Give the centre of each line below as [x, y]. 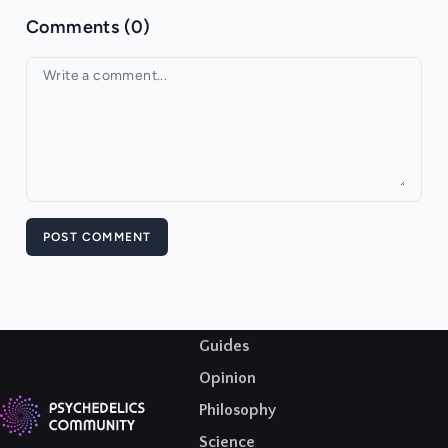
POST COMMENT [97, 237]
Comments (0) [88, 27]
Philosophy [237, 410]
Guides [224, 346]
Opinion [227, 378]
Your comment [97, 77]
